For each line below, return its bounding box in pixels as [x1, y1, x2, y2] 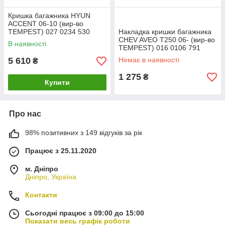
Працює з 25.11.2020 [25, 147, 96, 155]
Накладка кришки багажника [119, 28, 211, 36]
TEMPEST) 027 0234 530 [8, 28, 90, 36]
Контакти [25, 191, 57, 199]
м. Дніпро [25, 165, 58, 173]
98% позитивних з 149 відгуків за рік [25, 129, 142, 137]
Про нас [9, 109, 41, 118]
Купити [45, 78, 70, 86]
